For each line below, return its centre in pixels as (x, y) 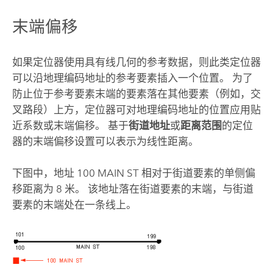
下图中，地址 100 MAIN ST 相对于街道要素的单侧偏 (133, 173)
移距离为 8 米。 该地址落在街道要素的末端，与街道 (133, 189)
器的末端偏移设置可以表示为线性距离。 (105, 141)
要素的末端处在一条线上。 (74, 205)
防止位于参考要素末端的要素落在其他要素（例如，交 (136, 94)
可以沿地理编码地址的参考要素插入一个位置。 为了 (132, 78)
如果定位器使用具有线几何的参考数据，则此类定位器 (136, 62)
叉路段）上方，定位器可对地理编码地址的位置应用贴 (136, 109)
